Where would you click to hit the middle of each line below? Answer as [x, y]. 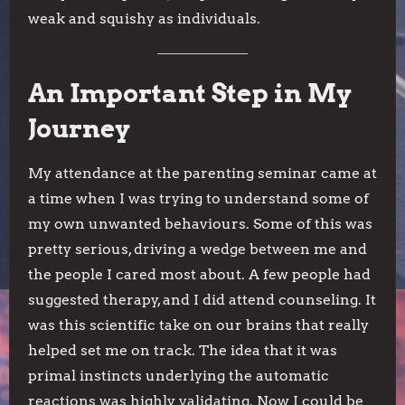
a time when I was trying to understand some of [198, 198]
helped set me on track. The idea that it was [183, 350]
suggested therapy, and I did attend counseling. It [202, 300]
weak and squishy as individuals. [144, 19]
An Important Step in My [190, 93]
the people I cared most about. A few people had [199, 274]
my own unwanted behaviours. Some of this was [200, 224]
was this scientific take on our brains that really [198, 325]
